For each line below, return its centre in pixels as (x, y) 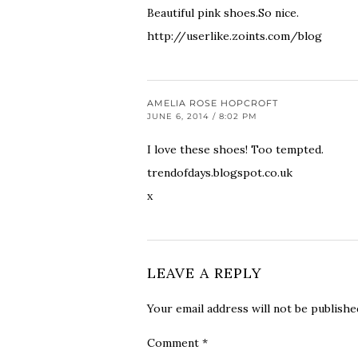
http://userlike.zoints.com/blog (235, 36)
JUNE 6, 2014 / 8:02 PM (202, 117)
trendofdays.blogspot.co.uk (220, 173)
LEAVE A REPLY (205, 273)
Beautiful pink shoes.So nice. (223, 13)
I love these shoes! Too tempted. (235, 150)
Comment (175, 343)
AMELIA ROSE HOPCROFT (213, 103)
